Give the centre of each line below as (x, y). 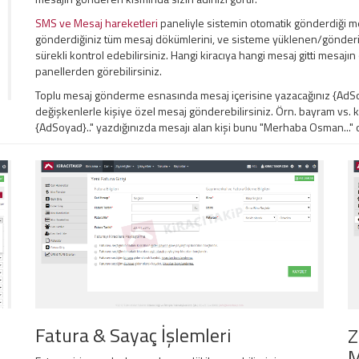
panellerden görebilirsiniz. (99, 71)
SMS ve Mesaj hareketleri (97, 23)
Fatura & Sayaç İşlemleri (133, 335)
